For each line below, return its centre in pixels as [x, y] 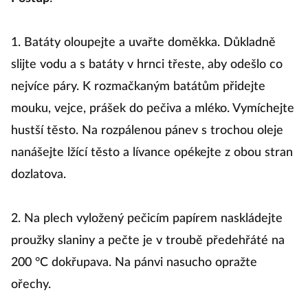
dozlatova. [38, 186]
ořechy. [31, 296]
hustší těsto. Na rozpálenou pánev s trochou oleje [147, 142]
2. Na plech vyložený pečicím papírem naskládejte [147, 230]
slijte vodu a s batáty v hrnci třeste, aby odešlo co [147, 76]
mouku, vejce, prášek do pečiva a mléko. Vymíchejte [153, 120]
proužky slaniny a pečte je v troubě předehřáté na [148, 252]
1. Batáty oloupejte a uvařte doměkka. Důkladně [143, 54]
